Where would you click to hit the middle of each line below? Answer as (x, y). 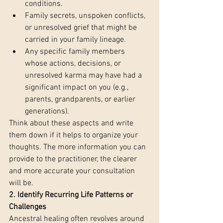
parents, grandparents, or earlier (81, 100)
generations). (47, 112)
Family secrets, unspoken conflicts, (86, 16)
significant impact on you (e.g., (78, 88)
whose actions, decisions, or (74, 64)
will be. (21, 183)
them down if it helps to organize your (74, 136)
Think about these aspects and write (72, 124)
